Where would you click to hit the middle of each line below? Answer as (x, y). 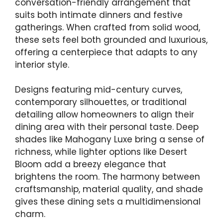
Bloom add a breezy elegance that (91, 165)
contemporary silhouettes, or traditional (101, 102)
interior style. (42, 64)
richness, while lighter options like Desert (101, 152)
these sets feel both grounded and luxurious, (111, 40)
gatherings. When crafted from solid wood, (108, 27)
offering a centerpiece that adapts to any (106, 52)
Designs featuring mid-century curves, (99, 90)
